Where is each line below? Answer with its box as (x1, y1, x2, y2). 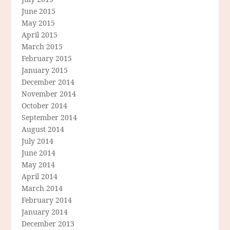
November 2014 (22, 89, 76, 99)
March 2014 (22, 183, 63, 194)
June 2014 (22, 148, 56, 158)
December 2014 (22, 77, 75, 87)
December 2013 (22, 219, 75, 229)
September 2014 (22, 112, 78, 123)
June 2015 (22, 6, 56, 16)
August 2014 (22, 124, 65, 135)
